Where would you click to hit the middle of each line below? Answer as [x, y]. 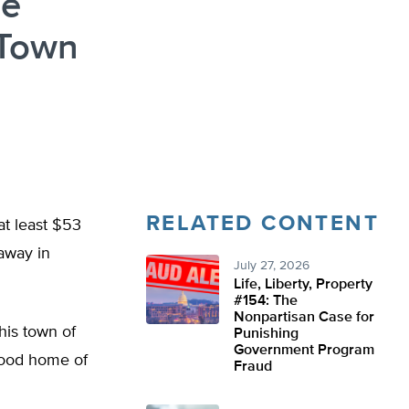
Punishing [266, 334]
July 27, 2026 [272, 266]
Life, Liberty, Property [303, 285]
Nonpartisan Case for [304, 318]
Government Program [304, 351]
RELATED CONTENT [262, 224]
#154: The [266, 301]
